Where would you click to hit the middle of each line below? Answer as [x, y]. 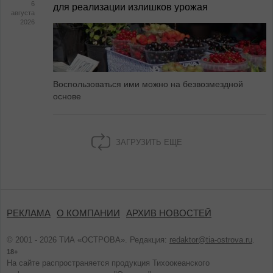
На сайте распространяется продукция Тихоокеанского [108, 263]
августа [23, 13]
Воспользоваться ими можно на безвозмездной [148, 84]
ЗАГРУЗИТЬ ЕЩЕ [147, 143]
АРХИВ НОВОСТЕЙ [169, 213]
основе [67, 96]
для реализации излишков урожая [130, 7]
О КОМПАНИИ [88, 213]
